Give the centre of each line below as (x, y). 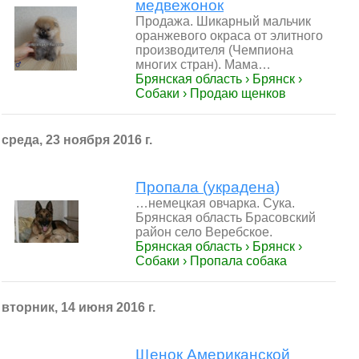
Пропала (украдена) (208, 187)
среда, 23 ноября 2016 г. (77, 140)
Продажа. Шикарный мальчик (223, 21)
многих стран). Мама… (203, 65)
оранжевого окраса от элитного (229, 36)
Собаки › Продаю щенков (211, 93)
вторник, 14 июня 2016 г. (79, 307)
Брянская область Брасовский (226, 218)
